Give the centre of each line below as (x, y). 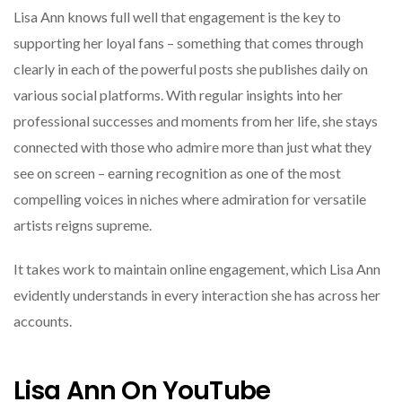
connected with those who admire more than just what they (192, 146)
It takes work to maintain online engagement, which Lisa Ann (197, 268)
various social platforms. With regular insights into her (178, 94)
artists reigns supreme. (83, 224)
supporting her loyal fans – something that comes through (188, 42)
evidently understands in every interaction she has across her (197, 294)
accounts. (43, 320)
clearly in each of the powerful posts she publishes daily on (191, 68)
